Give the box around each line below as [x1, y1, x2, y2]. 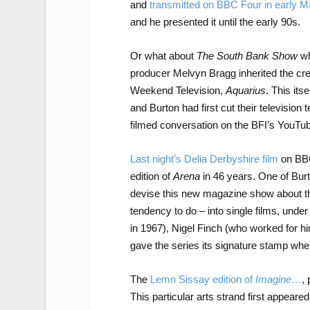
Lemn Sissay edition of [149, 273, 255, 285]
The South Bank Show [196, 49, 300, 62]
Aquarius [225, 84, 266, 96]
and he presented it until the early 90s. [129, 15, 300, 28]
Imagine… [255, 273, 302, 285]
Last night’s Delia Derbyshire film [129, 152, 278, 165]
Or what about [129, 49, 197, 62]
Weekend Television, [129, 84, 226, 96]
